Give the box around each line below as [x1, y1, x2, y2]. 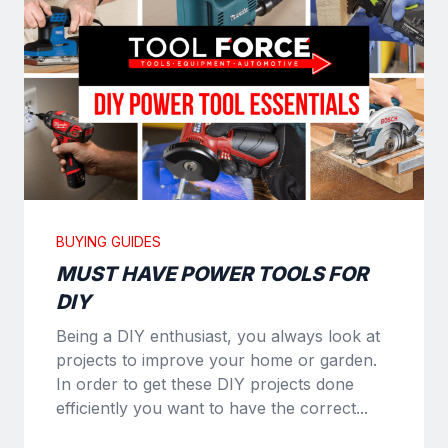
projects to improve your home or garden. [56, 349, 377, 370]
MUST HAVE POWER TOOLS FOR [56, 261, 368, 286]
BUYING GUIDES [56, 232, 161, 250]
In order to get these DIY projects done [56, 373, 354, 394]
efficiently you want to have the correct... [56, 397, 368, 418]
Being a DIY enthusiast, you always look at [56, 325, 380, 346]
